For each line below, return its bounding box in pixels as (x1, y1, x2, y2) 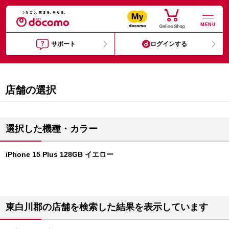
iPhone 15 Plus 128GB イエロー (6, 150, 113, 158)
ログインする (150, 40, 188, 48)
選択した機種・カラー (6, 124, 98, 134)
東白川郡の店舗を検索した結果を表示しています (6, 202, 208, 212)
